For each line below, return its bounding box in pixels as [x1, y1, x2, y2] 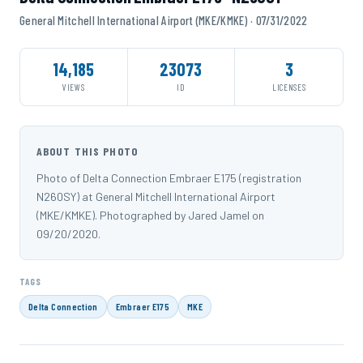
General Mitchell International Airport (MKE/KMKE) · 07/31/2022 [19, 12, 308, 28]
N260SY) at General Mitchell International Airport [36, 189, 275, 203]
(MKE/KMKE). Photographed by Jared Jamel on [36, 207, 264, 222]
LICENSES [272, 81, 306, 92]
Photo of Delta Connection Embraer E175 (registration [36, 170, 301, 185]
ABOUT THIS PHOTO [36, 143, 138, 158]
